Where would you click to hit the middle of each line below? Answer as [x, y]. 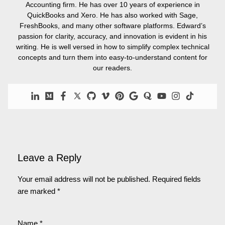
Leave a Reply [49, 158]
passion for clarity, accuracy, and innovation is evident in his [113, 36]
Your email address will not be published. [84, 179]
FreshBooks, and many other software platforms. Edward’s [113, 26]
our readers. [113, 68]
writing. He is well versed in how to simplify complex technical [113, 47]
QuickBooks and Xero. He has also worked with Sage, [113, 15]
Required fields [177, 179]
